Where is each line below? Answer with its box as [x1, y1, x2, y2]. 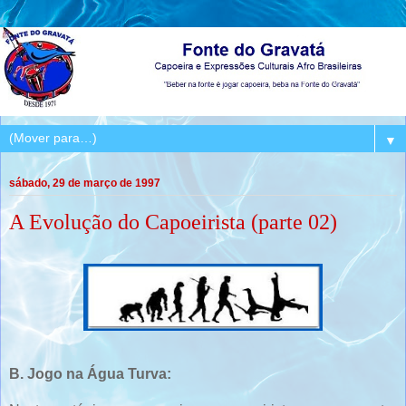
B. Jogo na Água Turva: [9, 366, 171, 382]
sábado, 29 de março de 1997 [9, 177, 160, 190]
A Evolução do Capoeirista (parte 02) [9, 209, 337, 235]
